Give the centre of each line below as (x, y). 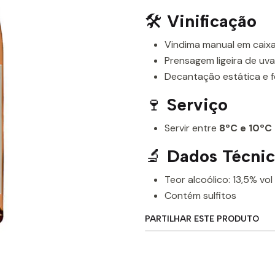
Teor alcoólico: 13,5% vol (219, 180)
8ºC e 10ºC (246, 128)
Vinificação (212, 21)
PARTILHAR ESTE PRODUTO (202, 219)
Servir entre (192, 128)
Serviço (197, 104)
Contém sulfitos (200, 196)
